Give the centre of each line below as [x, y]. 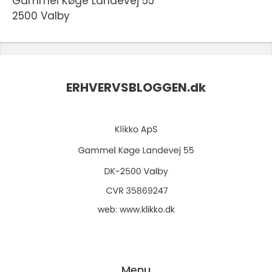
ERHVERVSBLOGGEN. [128, 88]
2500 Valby [41, 16]
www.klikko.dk [147, 209]
